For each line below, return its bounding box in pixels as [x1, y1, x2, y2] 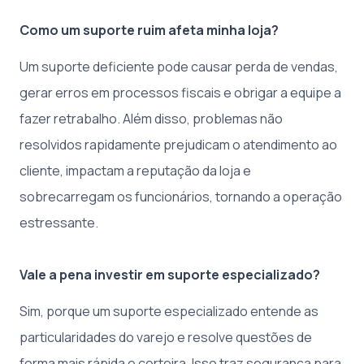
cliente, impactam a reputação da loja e [19, 161, 251, 180]
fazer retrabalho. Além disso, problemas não [19, 109, 283, 128]
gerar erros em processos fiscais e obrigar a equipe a [19, 83, 341, 102]
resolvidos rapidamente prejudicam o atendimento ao [19, 135, 337, 154]
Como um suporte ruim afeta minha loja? [19, 20, 279, 39]
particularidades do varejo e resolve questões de [19, 327, 312, 346]
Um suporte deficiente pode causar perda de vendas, [19, 57, 338, 76]
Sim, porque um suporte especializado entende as [19, 301, 318, 320]
